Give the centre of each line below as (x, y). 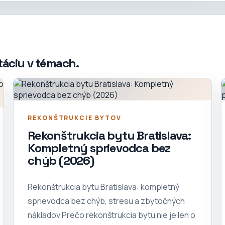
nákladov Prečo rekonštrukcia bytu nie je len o (111, 215)
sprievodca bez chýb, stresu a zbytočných (106, 201)
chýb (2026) (61, 161)
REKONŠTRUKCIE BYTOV (75, 118)
